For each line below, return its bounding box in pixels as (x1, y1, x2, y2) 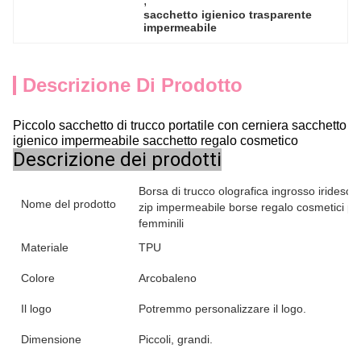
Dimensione (21, 333, 81, 346)
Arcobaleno (139, 272, 197, 284)
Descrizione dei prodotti (13, 148, 222, 171)
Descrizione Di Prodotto (23, 74, 243, 96)
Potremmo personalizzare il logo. (139, 302, 306, 315)
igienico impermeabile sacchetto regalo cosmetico (13, 133, 298, 147)
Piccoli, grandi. (139, 333, 213, 346)
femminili (139, 217, 184, 230)
